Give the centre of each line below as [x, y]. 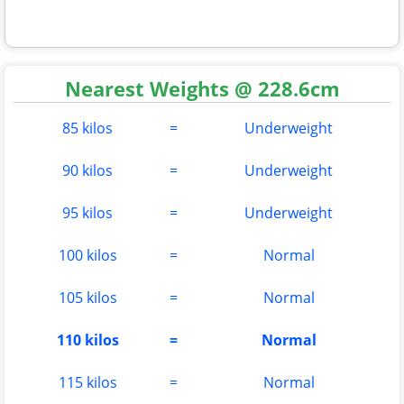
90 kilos [87, 171]
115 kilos [87, 383]
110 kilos [87, 340]
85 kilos [87, 129]
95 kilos [87, 213]
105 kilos [87, 298]
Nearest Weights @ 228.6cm [202, 89]
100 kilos [87, 256]
